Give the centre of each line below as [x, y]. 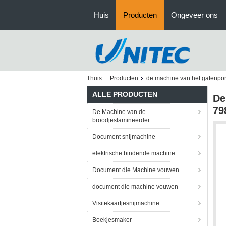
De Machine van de [119, 112]
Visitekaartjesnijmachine [126, 203]
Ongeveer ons [194, 15]
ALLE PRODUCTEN [125, 94]
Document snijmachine [124, 137]
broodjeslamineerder [121, 120]
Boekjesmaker [112, 220]
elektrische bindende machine [134, 153]
